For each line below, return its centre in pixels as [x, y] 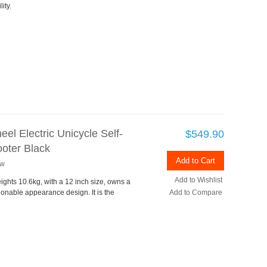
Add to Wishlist [198, 180]
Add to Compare [196, 192]
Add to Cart [195, 160]
